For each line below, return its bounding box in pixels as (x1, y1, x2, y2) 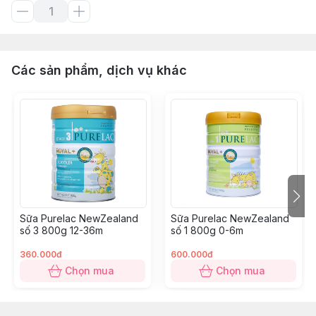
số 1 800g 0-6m (171, 224, 243, 236)
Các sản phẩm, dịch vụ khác (11, 63, 187, 78)
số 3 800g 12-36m (20, 224, 103, 236)
